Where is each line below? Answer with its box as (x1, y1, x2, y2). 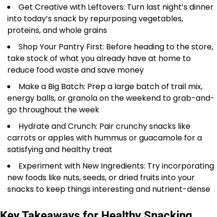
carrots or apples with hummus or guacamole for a (7, 132, 202, 143)
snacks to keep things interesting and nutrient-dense (7, 183, 210, 195)
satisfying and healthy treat (7, 143, 112, 155)
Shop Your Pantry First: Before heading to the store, (18, 41, 213, 52)
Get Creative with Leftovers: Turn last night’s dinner (18, 1, 214, 13)
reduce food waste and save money (7, 64, 144, 76)
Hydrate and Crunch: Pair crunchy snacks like (18, 120, 190, 132)
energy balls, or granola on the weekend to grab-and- (7, 92, 215, 104)
